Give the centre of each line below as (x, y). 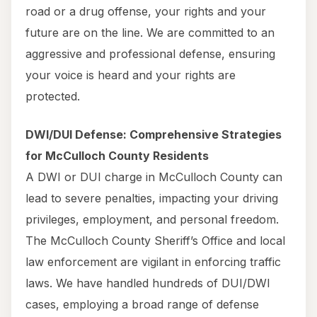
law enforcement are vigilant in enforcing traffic (153, 262)
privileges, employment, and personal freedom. (152, 220)
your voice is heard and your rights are (131, 75)
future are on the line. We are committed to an (150, 33)
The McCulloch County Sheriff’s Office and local (155, 241)
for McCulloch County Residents (117, 156)
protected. (53, 97)
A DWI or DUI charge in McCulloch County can (154, 177)
